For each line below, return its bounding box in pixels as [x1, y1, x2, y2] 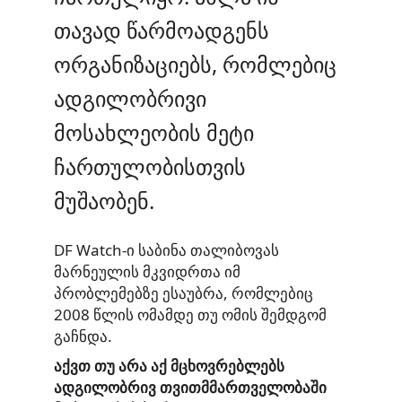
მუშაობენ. [54, 186, 154, 215]
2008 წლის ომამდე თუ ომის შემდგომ [54, 303, 327, 325]
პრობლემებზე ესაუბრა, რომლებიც [54, 282, 313, 303]
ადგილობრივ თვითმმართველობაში [54, 377, 327, 398]
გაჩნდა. [54, 325, 112, 346]
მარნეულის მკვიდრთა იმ [54, 260, 240, 282]
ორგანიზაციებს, [54, 49, 217, 79]
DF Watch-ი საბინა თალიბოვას [54, 239, 279, 260]
